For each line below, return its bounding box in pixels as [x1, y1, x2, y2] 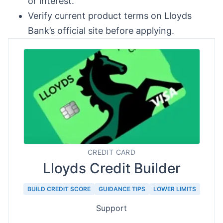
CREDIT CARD [88, 148, 135, 156]
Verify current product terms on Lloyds [28, 10, 192, 21]
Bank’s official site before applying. [28, 25, 174, 36]
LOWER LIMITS [153, 185, 196, 193]
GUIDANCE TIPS [98, 185, 145, 193]
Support [96, 203, 127, 213]
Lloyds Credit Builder [42, 160, 181, 177]
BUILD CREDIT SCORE [27, 185, 91, 193]
